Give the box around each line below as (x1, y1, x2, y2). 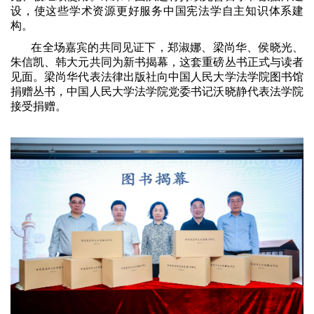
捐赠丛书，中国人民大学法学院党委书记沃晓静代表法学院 (11, 85, 303, 97)
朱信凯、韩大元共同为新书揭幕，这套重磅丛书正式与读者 (11, 55, 303, 68)
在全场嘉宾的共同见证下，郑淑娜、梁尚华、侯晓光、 (31, 41, 303, 53)
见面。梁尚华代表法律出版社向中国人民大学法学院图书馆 (11, 70, 303, 83)
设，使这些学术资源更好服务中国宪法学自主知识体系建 (11, 5, 303, 18)
